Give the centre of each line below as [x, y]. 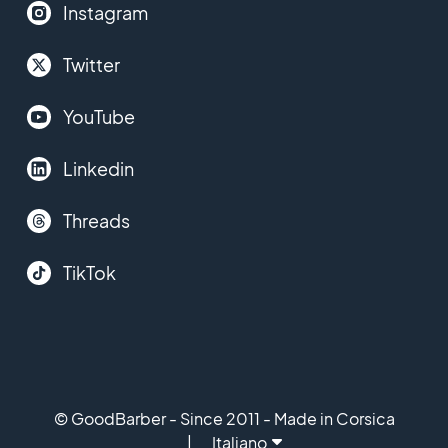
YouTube [98, 116]
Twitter [91, 64]
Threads [96, 220]
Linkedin [98, 168]
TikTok [89, 272]
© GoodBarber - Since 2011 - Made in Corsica [224, 418]
